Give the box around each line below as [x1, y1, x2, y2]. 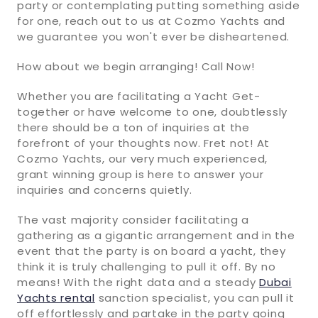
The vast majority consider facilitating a [17, 212, 249, 227]
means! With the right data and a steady [17, 274, 259, 290]
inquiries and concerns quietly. [17, 182, 192, 197]
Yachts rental [17, 290, 95, 305]
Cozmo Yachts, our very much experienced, [17, 150, 268, 166]
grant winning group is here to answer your [17, 166, 264, 182]
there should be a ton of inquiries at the [17, 119, 250, 135]
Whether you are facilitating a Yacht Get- [17, 88, 261, 104]
